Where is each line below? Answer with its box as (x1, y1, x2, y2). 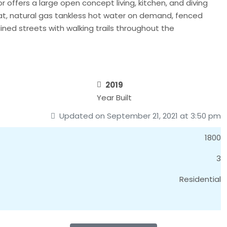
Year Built (97, 92, 132, 103)
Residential (179, 174, 221, 185)
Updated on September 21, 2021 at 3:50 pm (57, 110, 221, 121)
